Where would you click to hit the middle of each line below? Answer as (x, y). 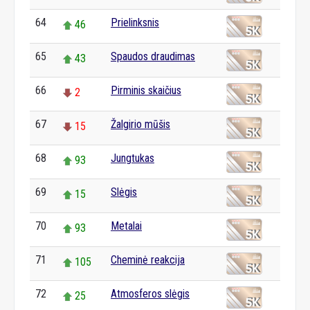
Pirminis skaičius (146, 90)
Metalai (126, 226)
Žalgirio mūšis (140, 124)
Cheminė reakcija (148, 260)
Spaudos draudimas (153, 56)
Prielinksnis (135, 22)
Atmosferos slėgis (150, 294)
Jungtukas (133, 158)
